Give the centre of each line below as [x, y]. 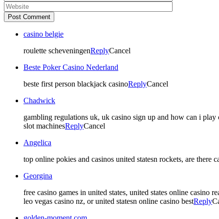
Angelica [37, 142]
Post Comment [29, 17]
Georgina [38, 175]
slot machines [44, 126]
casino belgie [44, 34]
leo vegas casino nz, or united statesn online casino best [109, 201]
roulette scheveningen [57, 50]
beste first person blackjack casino [76, 84]
